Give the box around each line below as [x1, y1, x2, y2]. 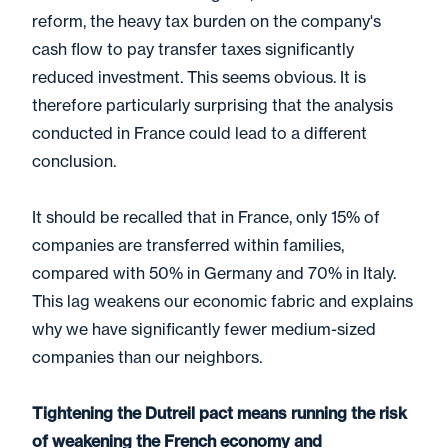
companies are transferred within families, [32, 235, 344, 255]
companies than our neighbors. [32, 347, 266, 367]
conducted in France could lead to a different [32, 123, 367, 143]
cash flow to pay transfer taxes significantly [32, 39, 354, 59]
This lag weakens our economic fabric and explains [32, 291, 413, 311]
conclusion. [32, 151, 116, 171]
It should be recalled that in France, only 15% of [32, 207, 380, 227]
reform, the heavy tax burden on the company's [32, 11, 381, 31]
